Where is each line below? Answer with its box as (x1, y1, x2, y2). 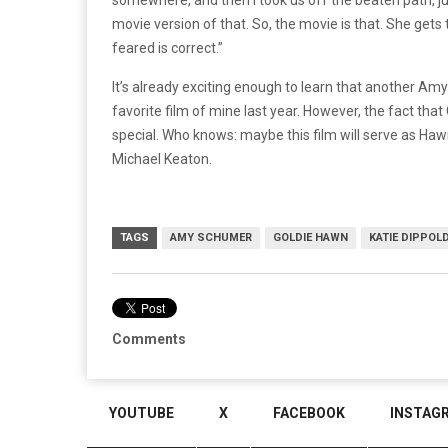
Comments (112, 330, 186, 347)
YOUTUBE (109, 405, 174, 421)
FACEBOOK (273, 405, 345, 421)
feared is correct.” (112, 39, 223, 56)
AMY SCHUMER (170, 230, 252, 244)
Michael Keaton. (112, 150, 212, 167)
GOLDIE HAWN (273, 230, 348, 244)
